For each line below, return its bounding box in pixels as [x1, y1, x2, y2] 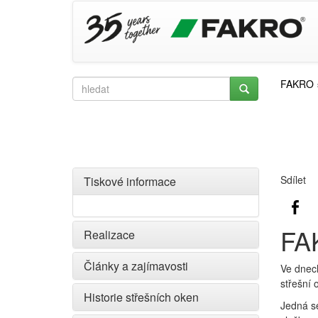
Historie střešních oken [84, 289, 199, 305]
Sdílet [280, 172, 306, 187]
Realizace [84, 226, 135, 243]
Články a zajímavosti [84, 258, 188, 274]
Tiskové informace [84, 173, 176, 190]
